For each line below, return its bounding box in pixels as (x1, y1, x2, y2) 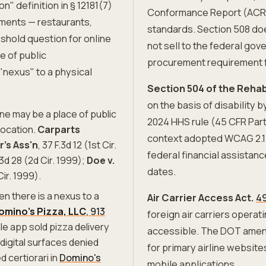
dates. (147, 165, 176, 178)
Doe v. (87, 154, 115, 167)
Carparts (37, 123, 80, 136)
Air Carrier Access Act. (147, 191, 254, 204)
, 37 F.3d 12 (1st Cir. (38, 138, 116, 151)
